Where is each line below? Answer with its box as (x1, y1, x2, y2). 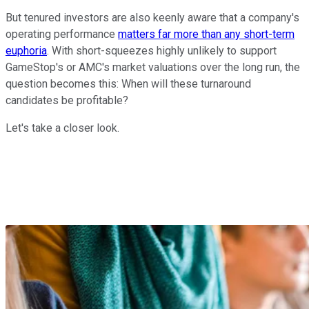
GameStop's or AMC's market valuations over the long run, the (6, 60, 300, 74)
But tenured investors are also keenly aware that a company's (6, 10, 299, 24)
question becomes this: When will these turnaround (6, 77, 251, 90)
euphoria (6, 43, 47, 57)
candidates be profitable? (6, 93, 128, 107)
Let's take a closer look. (6, 121, 119, 134)
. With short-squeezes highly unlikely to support (47, 43, 277, 57)
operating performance (6, 27, 118, 41)
